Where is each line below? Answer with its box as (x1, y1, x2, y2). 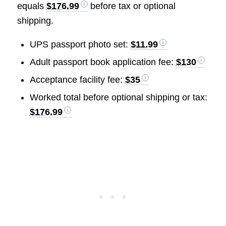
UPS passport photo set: (29, 39, 131, 50)
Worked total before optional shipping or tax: (29, 92, 207, 103)
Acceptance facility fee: (29, 75, 125, 85)
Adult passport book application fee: (29, 57, 176, 68)
